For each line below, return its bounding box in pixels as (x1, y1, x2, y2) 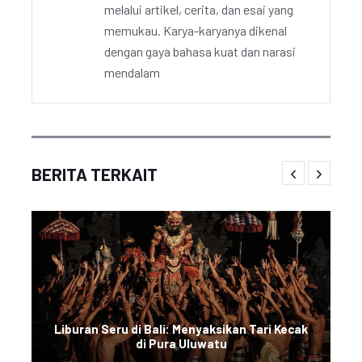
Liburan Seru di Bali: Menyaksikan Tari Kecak (54, 322, 308, 336)
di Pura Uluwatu (135, 336, 227, 351)
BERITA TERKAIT (32, 164, 158, 184)
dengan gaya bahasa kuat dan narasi (104, 44, 296, 59)
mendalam (104, 65, 160, 80)
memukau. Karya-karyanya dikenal (104, 23, 287, 38)
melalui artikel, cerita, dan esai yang (104, 2, 293, 17)
